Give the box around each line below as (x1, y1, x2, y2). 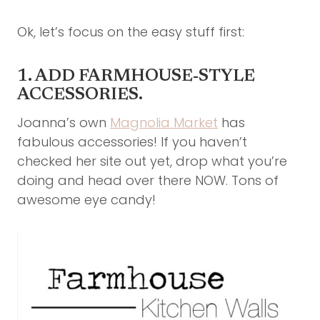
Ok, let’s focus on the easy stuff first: (17, 23, 244, 41)
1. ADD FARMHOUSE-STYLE (17, 68, 255, 86)
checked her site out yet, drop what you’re (17, 152, 287, 171)
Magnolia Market (110, 114, 218, 132)
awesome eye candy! (17, 191, 156, 209)
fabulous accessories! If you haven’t (17, 133, 247, 151)
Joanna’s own (17, 114, 110, 132)
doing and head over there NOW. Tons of (17, 171, 279, 190)
